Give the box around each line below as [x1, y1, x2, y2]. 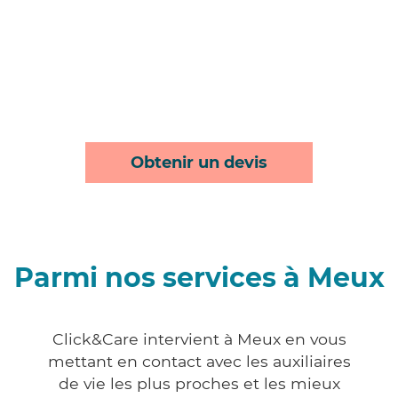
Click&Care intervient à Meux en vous [52, 330, 346, 349]
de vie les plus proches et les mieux [58, 374, 340, 394]
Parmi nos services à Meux [13, 261, 385, 295]
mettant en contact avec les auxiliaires [47, 352, 351, 371]
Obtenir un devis [131, 153, 267, 173]
